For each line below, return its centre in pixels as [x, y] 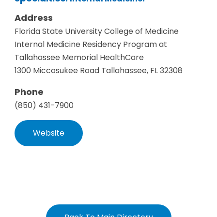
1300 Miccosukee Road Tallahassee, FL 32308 [99, 71]
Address [34, 18]
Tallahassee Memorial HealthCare [79, 58]
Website [49, 133]
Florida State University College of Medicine [97, 31]
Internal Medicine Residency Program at [91, 45]
